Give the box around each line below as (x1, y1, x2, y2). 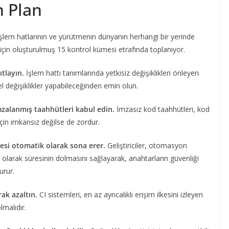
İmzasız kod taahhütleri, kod (117, 104, 210, 114)
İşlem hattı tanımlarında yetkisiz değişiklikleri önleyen (26, 67, 199, 78)
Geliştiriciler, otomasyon (107, 140, 187, 150)
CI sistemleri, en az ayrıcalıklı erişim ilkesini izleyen (39, 189, 203, 199)
